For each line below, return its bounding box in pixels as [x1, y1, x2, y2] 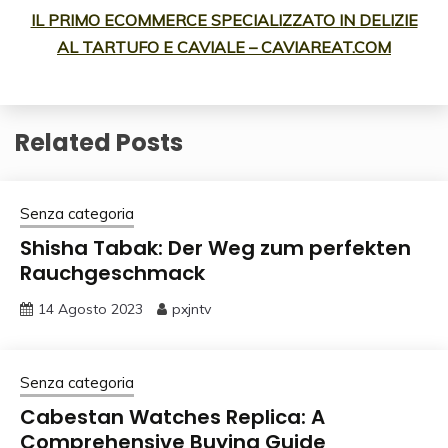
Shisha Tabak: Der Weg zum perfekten [20, 234, 411, 263]
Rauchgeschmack [20, 259, 205, 288]
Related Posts [15, 126, 183, 160]
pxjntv [172, 300, 211, 319]
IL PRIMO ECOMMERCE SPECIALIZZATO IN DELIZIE [30, 10, 418, 31]
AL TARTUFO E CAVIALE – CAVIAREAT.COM [57, 37, 391, 58]
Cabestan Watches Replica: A [20, 403, 325, 432]
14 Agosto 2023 [38, 300, 143, 319]
